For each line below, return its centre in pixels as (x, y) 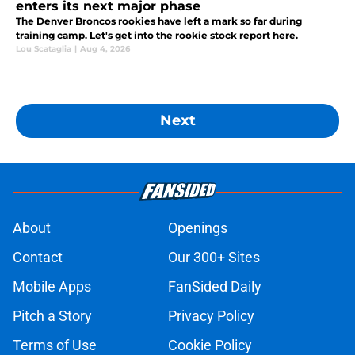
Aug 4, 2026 (105, 49)
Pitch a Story (52, 316)
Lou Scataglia (44, 49)
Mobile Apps (52, 287)
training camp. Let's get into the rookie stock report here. (157, 36)
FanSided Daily (215, 287)
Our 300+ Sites (214, 258)
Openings (198, 228)
